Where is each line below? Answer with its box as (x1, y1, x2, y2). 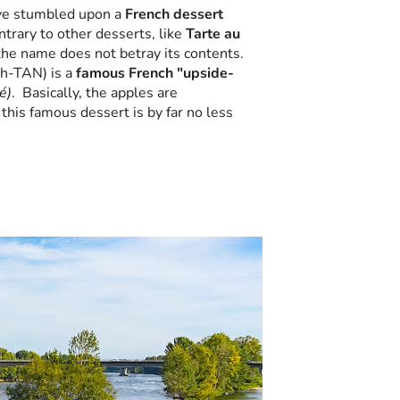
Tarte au (186, 23, 240, 44)
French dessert (125, 4, 223, 24)
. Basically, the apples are (12, 82, 178, 103)
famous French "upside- (76, 62, 234, 83)
